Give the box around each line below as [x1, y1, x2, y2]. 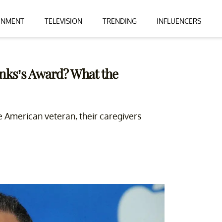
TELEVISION [44, 16, 82, 25]
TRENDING [102, 16, 137, 25]
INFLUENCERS [157, 16, 202, 25]
